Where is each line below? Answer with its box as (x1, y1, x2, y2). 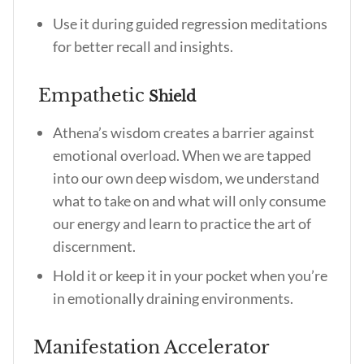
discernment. (53, 237, 138, 255)
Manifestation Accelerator (33, 336, 270, 358)
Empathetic (33, 84, 145, 106)
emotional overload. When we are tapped (53, 146, 311, 164)
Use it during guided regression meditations (53, 15, 327, 32)
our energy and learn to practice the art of (53, 214, 311, 232)
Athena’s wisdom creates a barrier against (53, 123, 314, 141)
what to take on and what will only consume (53, 192, 326, 210)
